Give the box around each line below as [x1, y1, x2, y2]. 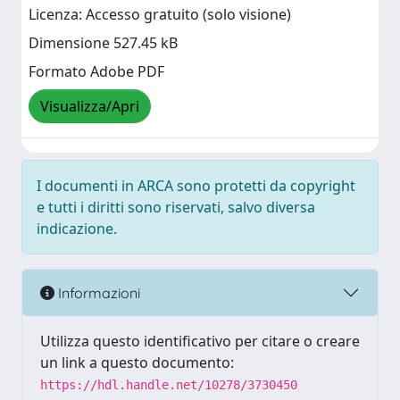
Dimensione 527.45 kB [29, 33, 178, 54]
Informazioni [54, 283, 140, 302]
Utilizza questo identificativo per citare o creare [40, 331, 360, 351]
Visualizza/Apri [40, 96, 139, 117]
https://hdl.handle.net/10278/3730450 [40, 378, 297, 392]
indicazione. [37, 219, 117, 238]
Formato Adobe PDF [29, 62, 164, 82]
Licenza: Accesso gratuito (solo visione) [29, 4, 291, 25]
